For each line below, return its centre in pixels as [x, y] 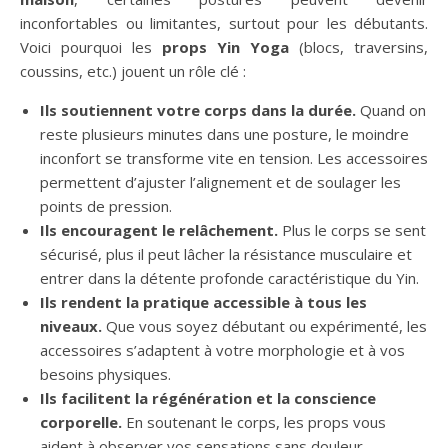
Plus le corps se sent [352, 230]
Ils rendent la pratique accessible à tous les [203, 302]
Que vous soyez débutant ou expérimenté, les [264, 326]
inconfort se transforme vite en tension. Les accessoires [234, 158]
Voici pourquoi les [91, 47]
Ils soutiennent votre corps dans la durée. [198, 110]
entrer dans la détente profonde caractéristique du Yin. [229, 278]
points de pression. [106, 206]
